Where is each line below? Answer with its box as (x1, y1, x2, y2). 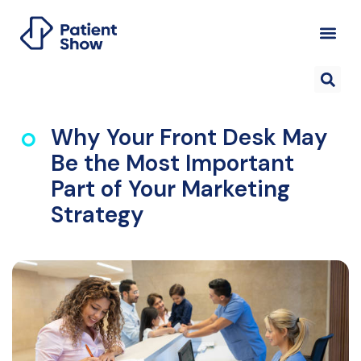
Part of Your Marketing (50, 174, 290, 205)
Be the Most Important (50, 148, 294, 179)
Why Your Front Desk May (50, 122, 328, 153)
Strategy (50, 200, 144, 230)
